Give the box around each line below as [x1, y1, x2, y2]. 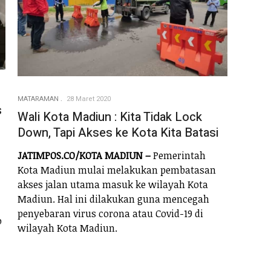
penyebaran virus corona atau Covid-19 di [18, 206, 203, 220]
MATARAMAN [18, 94, 59, 105]
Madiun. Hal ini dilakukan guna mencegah [18, 192, 209, 206]
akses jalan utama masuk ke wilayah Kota [18, 177, 208, 191]
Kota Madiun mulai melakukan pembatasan [18, 163, 216, 177]
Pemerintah [151, 148, 206, 162]
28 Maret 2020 [67, 94, 111, 105]
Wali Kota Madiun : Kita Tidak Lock [18, 108, 202, 126]
